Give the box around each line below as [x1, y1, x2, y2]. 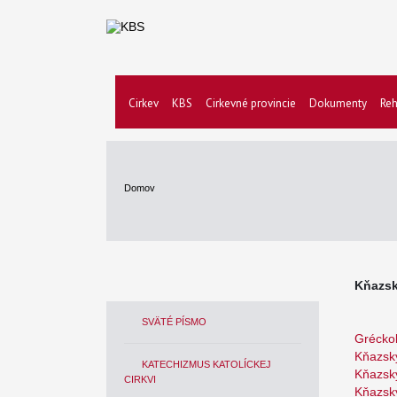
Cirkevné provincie [206, 96, 296, 111]
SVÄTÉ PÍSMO [142, 316, 206, 327]
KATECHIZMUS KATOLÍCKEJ [142, 359, 271, 370]
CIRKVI [124, 374, 156, 385]
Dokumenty [309, 96, 367, 111]
